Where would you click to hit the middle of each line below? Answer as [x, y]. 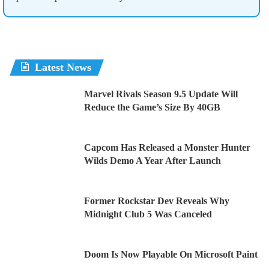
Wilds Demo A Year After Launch [153, 160]
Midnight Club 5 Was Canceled [148, 214]
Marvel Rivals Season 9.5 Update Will [161, 94]
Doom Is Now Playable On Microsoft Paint [171, 254]
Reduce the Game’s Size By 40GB [152, 107]
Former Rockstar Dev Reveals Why [157, 201]
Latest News [63, 67]
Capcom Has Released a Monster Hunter [167, 147]
